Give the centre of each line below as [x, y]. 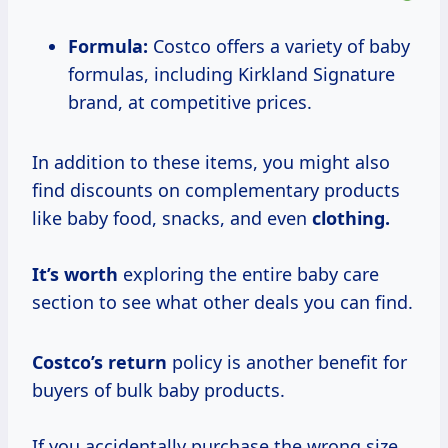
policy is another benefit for [287, 362]
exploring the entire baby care [248, 274]
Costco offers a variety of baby [279, 46]
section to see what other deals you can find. [222, 302]
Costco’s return [99, 362]
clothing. [351, 218]
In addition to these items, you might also [211, 162]
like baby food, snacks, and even [172, 218]
